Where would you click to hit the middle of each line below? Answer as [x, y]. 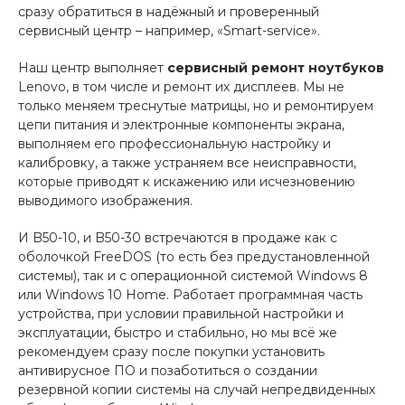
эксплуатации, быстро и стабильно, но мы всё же [178, 332]
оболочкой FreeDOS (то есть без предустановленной [194, 256]
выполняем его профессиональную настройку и [174, 143]
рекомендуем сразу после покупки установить [171, 351]
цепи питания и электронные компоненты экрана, [181, 124]
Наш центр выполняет [93, 67]
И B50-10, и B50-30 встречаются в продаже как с [178, 237]
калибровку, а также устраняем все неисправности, [187, 162]
